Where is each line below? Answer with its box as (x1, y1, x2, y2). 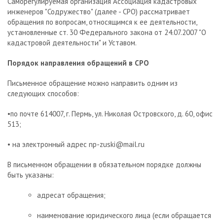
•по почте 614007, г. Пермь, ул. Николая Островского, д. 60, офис (7, 109, 213, 119)
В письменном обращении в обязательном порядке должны (7, 160, 201, 170)
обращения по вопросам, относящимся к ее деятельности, (7, 17, 197, 27)
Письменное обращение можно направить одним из (7, 78, 178, 88)
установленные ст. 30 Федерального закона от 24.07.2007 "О (7, 28, 206, 37)
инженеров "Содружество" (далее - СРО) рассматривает (7, 7, 190, 17)
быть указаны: (7, 170, 54, 180)
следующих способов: (7, 89, 79, 99)
